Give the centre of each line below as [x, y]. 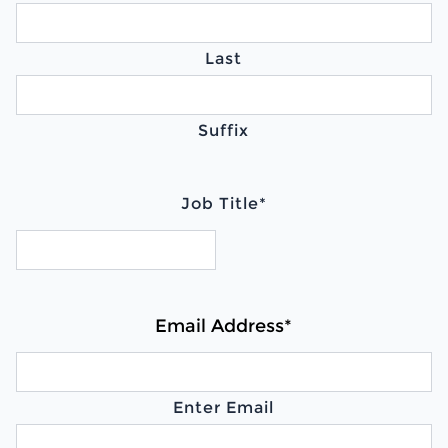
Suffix [224, 130]
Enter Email [224, 407]
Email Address [220, 325]
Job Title [219, 203]
